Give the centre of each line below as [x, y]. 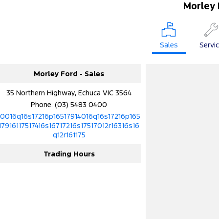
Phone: [43, 104]
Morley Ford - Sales [69, 73]
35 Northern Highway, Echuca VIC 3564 [69, 92]
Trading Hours [69, 153]
